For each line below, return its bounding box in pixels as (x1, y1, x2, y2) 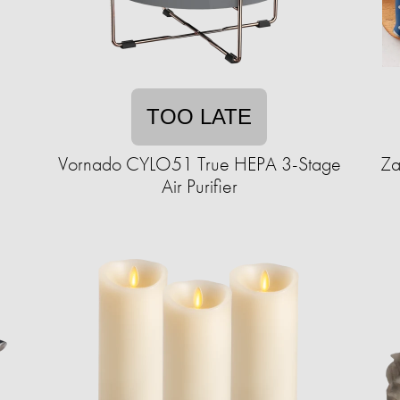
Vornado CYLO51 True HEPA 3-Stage (57, 151, 341, 177)
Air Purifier (161, 173, 237, 199)
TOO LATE (146, 104, 252, 129)
